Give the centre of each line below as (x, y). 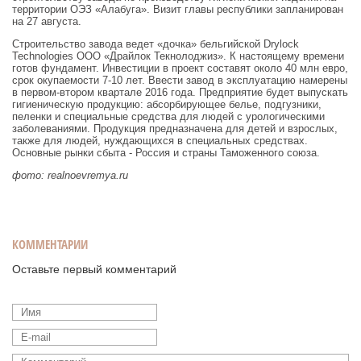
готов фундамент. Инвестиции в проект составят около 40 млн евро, (180, 68)
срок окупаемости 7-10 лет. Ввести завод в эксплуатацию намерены (180, 80)
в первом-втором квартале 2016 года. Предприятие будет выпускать (180, 92)
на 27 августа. (47, 21)
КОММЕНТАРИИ (50, 244)
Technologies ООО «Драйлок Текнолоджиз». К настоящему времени (178, 56)
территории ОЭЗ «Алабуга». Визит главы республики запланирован (178, 9)
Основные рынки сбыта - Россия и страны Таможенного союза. (166, 152)
